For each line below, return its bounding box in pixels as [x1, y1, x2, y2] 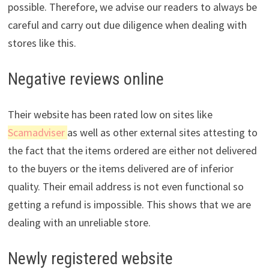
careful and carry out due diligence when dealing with [7, 17, 247, 32]
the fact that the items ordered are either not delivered [7, 143, 257, 157]
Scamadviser [7, 125, 67, 139]
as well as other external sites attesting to [67, 125, 258, 139]
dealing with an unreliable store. [7, 215, 151, 229]
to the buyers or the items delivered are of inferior [7, 161, 234, 175]
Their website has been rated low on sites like [7, 107, 213, 121]
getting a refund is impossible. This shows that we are [7, 197, 251, 211]
